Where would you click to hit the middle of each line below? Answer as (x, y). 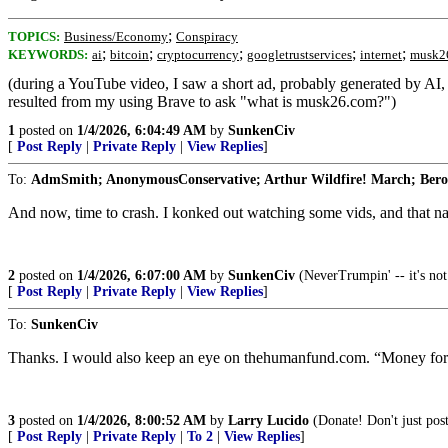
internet (381, 54)
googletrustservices (299, 54)
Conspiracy (207, 36)
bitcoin (129, 54)
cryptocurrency (198, 54)
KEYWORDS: (48, 54)
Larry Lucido (268, 420)
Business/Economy (116, 36)
